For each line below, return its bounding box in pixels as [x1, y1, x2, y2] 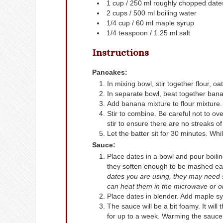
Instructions [92, 46, 149, 58]
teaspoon [118, 29, 148, 37]
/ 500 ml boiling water [129, 9, 197, 17]
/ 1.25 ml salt [150, 29, 190, 37]
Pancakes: [92, 68, 127, 77]
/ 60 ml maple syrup [132, 19, 194, 27]
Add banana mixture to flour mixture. [107, 100, 222, 108]
